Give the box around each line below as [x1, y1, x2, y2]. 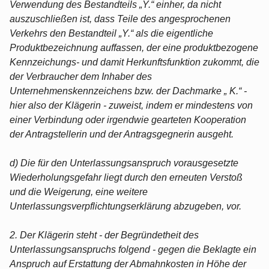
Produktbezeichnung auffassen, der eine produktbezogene [10, 42, 258, 53]
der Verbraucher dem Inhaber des [10, 71, 152, 82]
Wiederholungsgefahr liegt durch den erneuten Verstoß [10, 172, 243, 183]
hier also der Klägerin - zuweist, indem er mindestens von [10, 100, 253, 110]
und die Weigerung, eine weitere [10, 186, 148, 197]
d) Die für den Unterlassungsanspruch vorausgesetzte [10, 157, 238, 168]
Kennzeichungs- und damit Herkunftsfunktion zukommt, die [10, 56, 259, 67]
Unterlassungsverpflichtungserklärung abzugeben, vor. [10, 201, 241, 211]
